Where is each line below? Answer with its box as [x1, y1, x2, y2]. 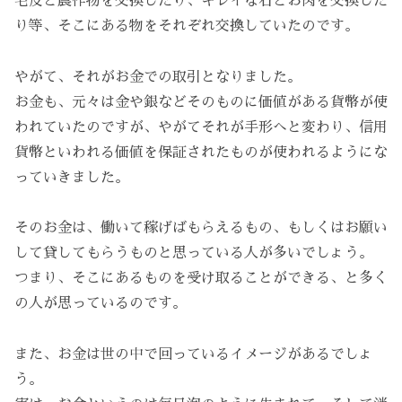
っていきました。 [14, 170, 129, 185]
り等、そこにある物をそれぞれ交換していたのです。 [14, 18, 359, 33]
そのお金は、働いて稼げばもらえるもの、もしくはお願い [14, 221, 388, 236]
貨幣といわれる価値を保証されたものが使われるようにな [14, 144, 388, 160]
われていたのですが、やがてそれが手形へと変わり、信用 [14, 119, 388, 135]
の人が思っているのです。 [14, 296, 187, 311]
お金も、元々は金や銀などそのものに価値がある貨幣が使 [14, 94, 388, 109]
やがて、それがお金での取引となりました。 [14, 69, 301, 84]
